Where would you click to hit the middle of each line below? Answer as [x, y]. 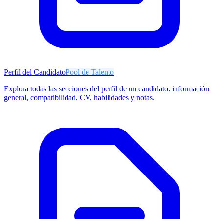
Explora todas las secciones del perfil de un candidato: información [107, 89]
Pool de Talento [90, 72]
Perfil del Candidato [35, 72]
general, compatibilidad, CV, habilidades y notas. [79, 98]
